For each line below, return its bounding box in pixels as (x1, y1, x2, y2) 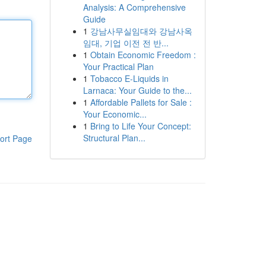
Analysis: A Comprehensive (83, 1, 186, 13)
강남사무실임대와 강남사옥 (90, 25, 192, 37)
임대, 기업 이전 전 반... (83, 37, 169, 49)
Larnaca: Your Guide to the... (83, 84, 192, 96)
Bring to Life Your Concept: (90, 120, 191, 132)
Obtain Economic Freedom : (90, 49, 196, 61)
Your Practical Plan (83, 61, 154, 72)
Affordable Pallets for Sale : (90, 96, 192, 108)
